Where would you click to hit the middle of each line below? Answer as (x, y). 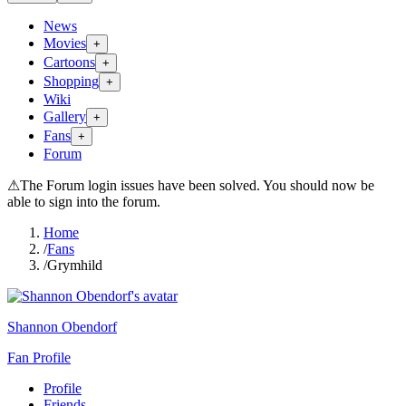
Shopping (71, 81)
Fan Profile (39, 358)
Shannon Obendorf (62, 327)
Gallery (65, 116)
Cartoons (69, 62)
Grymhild (75, 265)
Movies (65, 43)
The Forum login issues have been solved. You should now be (197, 185)
